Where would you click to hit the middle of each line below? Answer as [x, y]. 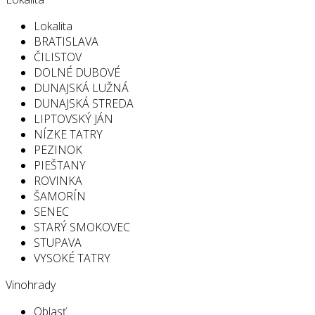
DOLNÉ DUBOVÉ [77, 72]
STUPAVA [58, 242]
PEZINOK [58, 149]
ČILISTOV [58, 57]
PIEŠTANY [60, 165]
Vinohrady [31, 284]
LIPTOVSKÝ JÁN [73, 118]
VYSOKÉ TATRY [72, 258]
